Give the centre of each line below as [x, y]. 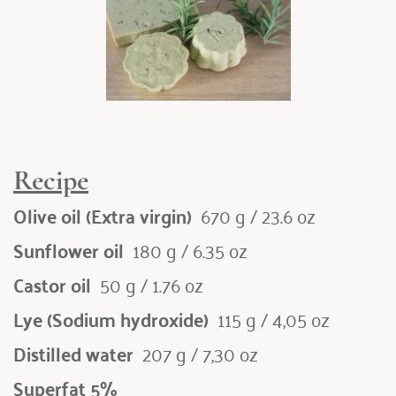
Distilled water [76, 352]
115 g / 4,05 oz [271, 318]
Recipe [51, 179]
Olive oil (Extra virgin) [105, 214]
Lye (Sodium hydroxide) [113, 318]
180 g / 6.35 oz [188, 249]
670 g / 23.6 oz [256, 214]
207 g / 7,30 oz [198, 352]
